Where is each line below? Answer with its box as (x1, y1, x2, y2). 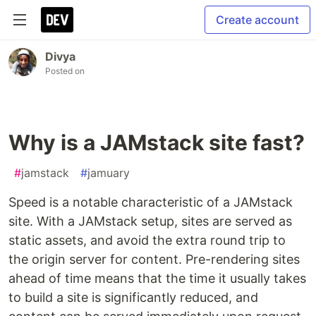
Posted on (45, 66, 85, 76)
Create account (216, 13, 299, 27)
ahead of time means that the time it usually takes (8, 271, 306, 286)
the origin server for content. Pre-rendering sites (8, 252, 300, 267)
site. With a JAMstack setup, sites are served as (8, 214, 292, 229)
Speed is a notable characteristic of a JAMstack (8, 195, 293, 209)
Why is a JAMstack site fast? (8, 130, 305, 155)
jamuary (87, 166, 130, 180)
